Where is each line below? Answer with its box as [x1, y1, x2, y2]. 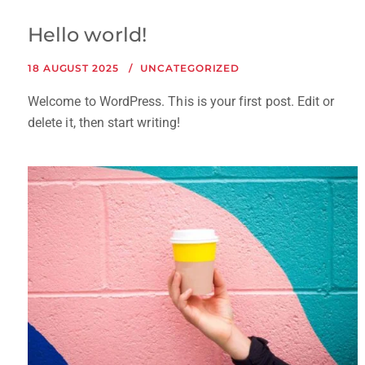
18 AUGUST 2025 [28, 61, 119, 74]
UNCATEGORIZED [140, 61, 240, 74]
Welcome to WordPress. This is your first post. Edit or [28, 93, 335, 109]
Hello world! [28, 22, 147, 46]
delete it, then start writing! [28, 114, 180, 130]
